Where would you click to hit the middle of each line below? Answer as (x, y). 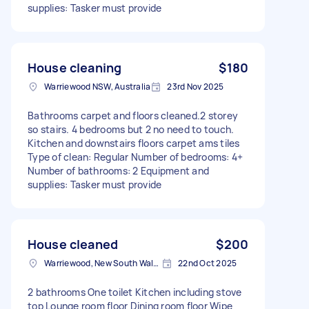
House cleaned (73, 244)
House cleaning (75, 67)
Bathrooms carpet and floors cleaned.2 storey (133, 115)
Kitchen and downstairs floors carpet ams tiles (134, 143)
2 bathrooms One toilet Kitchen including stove (135, 292)
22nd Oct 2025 (208, 263)
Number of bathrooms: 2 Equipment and (118, 170)
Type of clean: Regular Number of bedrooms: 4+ (136, 157)
